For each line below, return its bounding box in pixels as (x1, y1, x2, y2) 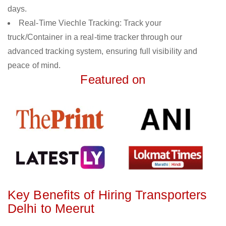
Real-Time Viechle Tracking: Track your (19, 19, 161, 28)
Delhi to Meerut (8, 201, 95, 216)
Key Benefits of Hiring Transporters (8, 188, 207, 202)
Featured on (80, 73, 146, 87)
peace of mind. (8, 61, 61, 70)
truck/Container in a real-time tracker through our (8, 33, 183, 42)
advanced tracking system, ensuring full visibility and (8, 47, 198, 56)
